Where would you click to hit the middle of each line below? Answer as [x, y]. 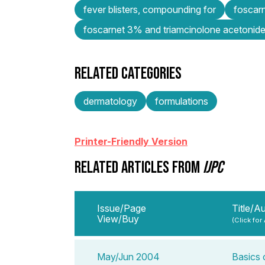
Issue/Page [122, 208]
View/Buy [118, 219]
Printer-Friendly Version [131, 141]
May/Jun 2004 [128, 256]
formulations [182, 101]
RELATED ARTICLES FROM [139, 167]
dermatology [110, 101]
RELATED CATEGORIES [128, 72]
